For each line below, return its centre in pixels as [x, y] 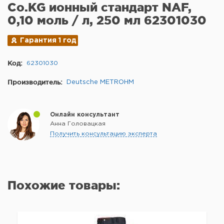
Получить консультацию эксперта [103, 134]
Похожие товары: [64, 185]
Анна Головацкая [78, 124]
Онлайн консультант [85, 115]
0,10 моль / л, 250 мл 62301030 [107, 20]
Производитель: [35, 82]
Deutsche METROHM [100, 82]
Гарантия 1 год [48, 41]
